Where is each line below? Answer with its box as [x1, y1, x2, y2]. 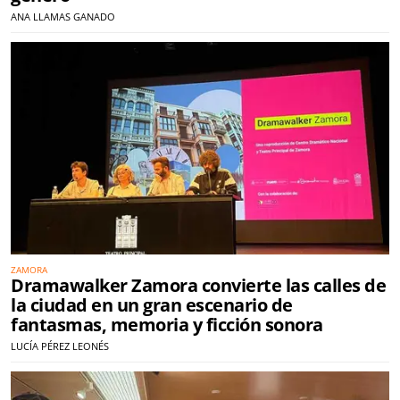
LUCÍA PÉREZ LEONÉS [11, 339, 109, 354]
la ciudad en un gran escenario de [11, 293, 293, 318]
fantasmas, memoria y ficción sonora [11, 312, 323, 337]
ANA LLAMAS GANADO [11, 9, 115, 23]
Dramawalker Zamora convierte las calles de [11, 273, 386, 298]
